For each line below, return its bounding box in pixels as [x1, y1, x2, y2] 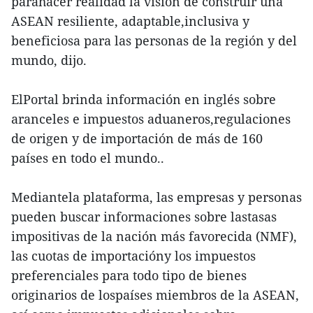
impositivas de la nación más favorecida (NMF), [11, 228, 297, 245]
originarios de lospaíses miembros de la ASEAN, [11, 286, 299, 303]
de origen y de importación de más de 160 [11, 130, 263, 147]
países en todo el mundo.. [11, 150, 164, 166]
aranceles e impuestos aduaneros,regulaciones [11, 110, 291, 127]
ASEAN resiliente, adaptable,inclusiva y [11, 13, 249, 29]
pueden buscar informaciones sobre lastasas [11, 208, 277, 225]
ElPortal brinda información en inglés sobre [11, 91, 276, 108]
